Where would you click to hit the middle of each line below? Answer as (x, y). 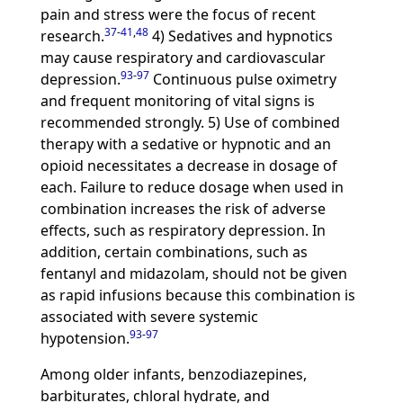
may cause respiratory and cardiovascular (183, 58)
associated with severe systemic (149, 317)
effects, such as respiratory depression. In (183, 230)
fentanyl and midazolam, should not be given (193, 273)
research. (72, 36)
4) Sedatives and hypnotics (240, 36)
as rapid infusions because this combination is (197, 295)
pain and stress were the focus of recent (178, 14)
